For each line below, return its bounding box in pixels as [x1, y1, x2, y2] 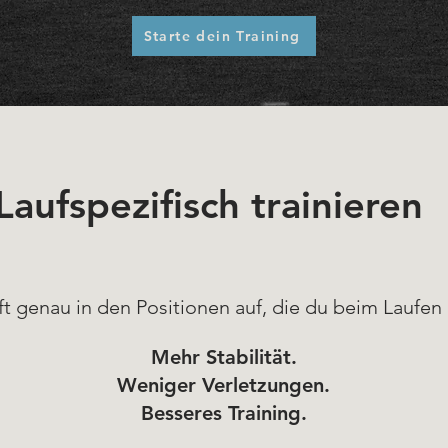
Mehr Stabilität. [150, 345, 297, 369]
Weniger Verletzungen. [117, 373, 330, 397]
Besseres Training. [140, 401, 307, 425]
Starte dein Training [143, 27, 301, 45]
